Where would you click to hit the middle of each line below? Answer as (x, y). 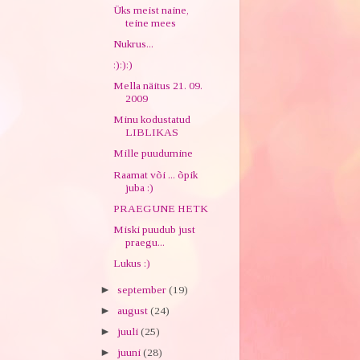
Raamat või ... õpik (156, 174)
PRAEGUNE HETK (161, 208)
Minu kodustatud (152, 120)
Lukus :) (132, 263)
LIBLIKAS (152, 133)
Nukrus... (134, 43)
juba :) (140, 187)
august (133, 310)
